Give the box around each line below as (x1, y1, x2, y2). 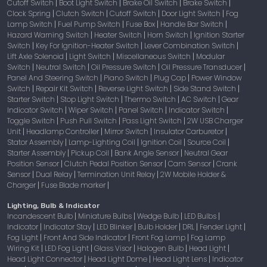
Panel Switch (119, 104, 165, 115)
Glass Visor (94, 243, 133, 253)
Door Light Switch (162, 8, 222, 18)
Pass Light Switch (122, 115, 184, 126)
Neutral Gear (184, 147, 228, 158)
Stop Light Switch (60, 94, 121, 104)
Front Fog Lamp (132, 232, 187, 243)
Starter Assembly (7, 147, 67, 158)
